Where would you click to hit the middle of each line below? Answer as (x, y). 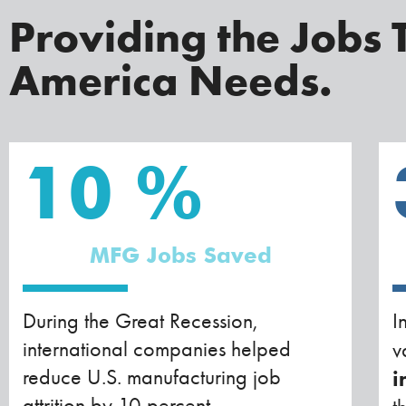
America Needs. (171, 79)
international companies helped (157, 348)
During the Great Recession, (140, 320)
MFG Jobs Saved (180, 255)
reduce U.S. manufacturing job (152, 377)
